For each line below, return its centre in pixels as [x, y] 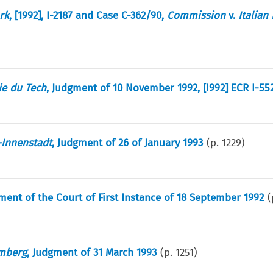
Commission [196, 15]
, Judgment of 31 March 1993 [91, 252]
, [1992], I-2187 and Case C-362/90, [88, 15]
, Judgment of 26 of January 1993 [127, 143]
